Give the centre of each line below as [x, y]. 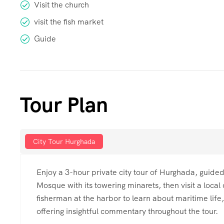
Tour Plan [64, 105]
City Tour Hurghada [64, 142]
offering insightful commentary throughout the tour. [127, 211]
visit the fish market [69, 22]
